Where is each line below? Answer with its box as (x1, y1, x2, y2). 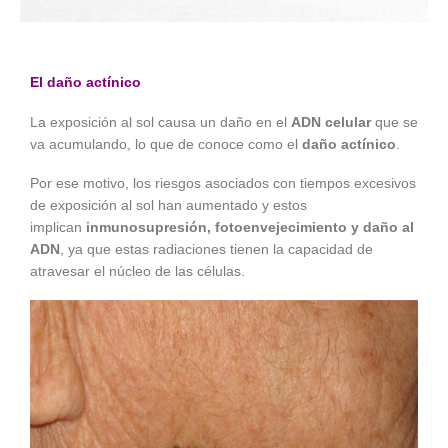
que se (375, 113, 418, 130)
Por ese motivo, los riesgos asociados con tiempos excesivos (30, 175, 416, 192)
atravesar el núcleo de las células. (30, 263, 245, 280)
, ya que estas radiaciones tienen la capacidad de (60, 241, 373, 258)
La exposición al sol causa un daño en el (30, 113, 291, 130)
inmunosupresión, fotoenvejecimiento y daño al (82, 219, 414, 236)
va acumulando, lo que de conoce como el (30, 135, 302, 152)
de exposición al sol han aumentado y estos (30, 197, 307, 214)
